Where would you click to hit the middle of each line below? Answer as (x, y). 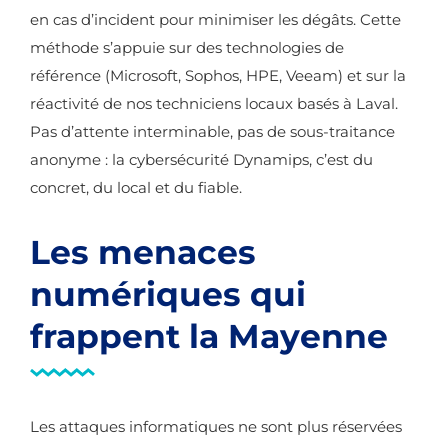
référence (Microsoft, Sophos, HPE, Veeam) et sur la (218, 75)
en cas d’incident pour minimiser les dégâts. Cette (215, 19)
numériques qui (168, 294)
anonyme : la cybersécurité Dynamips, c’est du (201, 159)
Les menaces (143, 252)
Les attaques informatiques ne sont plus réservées (216, 426)
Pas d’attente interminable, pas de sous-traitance (212, 131)
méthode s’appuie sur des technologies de (187, 47)
